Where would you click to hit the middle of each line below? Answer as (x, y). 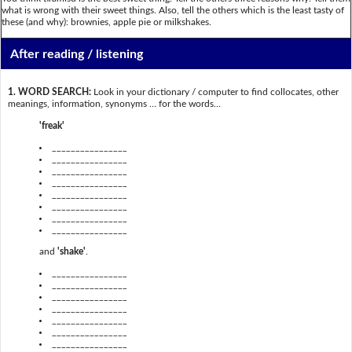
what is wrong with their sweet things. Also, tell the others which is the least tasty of (173, 10)
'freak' (51, 125)
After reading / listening (77, 54)
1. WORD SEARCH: (49, 92)
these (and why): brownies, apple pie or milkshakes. (106, 22)
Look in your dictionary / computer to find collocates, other (214, 92)
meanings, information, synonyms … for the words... (114, 104)
